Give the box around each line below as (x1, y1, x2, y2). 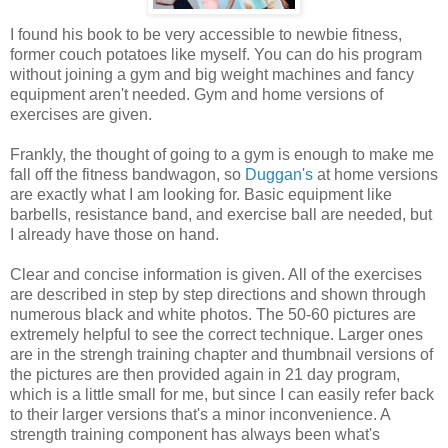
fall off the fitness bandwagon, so (10, 166, 245, 184)
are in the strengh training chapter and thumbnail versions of (10, 346, 433, 364)
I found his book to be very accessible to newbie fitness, (10, 26, 402, 44)
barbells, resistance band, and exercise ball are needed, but (10, 206, 432, 224)
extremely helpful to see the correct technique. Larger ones (10, 326, 423, 344)
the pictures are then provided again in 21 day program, (10, 366, 400, 384)
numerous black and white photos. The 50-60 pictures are (10, 306, 416, 324)
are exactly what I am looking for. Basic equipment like (10, 186, 392, 204)
